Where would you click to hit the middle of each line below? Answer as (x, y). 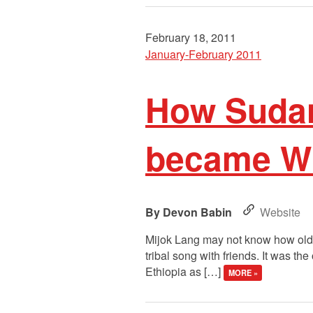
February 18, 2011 (191, 37)
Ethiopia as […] (184, 272)
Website (280, 212)
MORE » (243, 273)
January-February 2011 (203, 54)
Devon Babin (197, 212)
